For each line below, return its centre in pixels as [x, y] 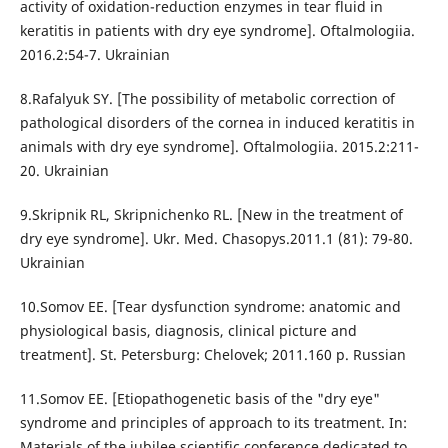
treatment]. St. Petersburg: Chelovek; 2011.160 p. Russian [212, 355]
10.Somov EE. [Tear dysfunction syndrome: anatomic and [210, 307]
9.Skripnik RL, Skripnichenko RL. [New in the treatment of [211, 215]
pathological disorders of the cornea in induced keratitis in [217, 123]
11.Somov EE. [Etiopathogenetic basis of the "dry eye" [199, 399]
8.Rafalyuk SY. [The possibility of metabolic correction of [207, 99]
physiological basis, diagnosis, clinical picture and [188, 331]
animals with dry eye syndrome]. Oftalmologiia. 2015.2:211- [219, 147]
